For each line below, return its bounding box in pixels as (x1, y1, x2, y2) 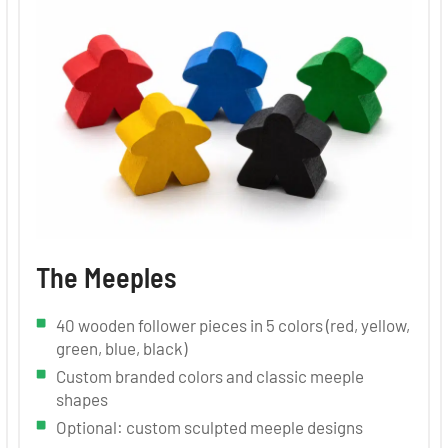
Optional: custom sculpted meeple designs (55, 416, 363, 437)
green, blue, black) (55, 337, 187, 358)
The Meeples (35, 259, 176, 294)
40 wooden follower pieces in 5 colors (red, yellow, (55, 314, 410, 335)
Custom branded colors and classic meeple (55, 365, 364, 386)
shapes (55, 388, 108, 409)
